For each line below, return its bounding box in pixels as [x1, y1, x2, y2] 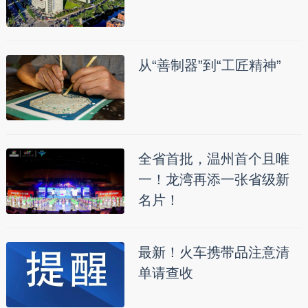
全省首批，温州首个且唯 [137, 151, 289, 167]
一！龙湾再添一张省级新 [137, 172, 289, 188]
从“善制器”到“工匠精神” [137, 58, 281, 74]
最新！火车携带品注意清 [137, 245, 289, 261]
